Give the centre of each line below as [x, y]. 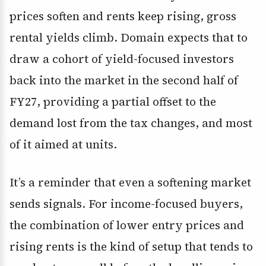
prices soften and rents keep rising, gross [123, 16]
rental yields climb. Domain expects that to [129, 38]
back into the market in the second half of [124, 80]
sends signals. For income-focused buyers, [126, 204]
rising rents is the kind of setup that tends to [131, 247]
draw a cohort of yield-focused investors [122, 59]
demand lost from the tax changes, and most [131, 123]
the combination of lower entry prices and [127, 225]
